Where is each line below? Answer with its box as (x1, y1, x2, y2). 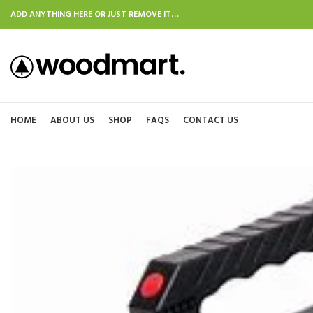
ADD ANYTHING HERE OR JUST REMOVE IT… (10, 8, 179, 22)
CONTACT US (183, 112, 238, 128)
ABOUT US (50, 112, 94, 128)
